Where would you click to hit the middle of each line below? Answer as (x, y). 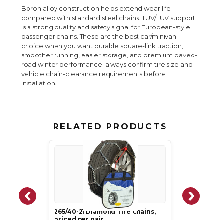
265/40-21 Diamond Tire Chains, (105, 212)
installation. (39, 83)
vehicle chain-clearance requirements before (94, 74)
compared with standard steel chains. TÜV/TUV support (109, 18)
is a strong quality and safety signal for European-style (106, 27)
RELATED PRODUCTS (110, 126)
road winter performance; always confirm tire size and (107, 65)
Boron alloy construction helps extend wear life (96, 9)
